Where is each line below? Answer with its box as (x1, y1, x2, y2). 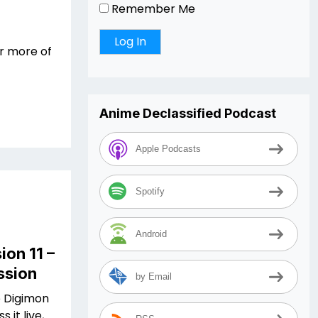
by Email (136, 271, 172, 283)
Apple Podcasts (136, 143, 201, 155)
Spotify (136, 186, 165, 197)
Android (136, 229, 167, 240)
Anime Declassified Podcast (99, 106, 276, 121)
